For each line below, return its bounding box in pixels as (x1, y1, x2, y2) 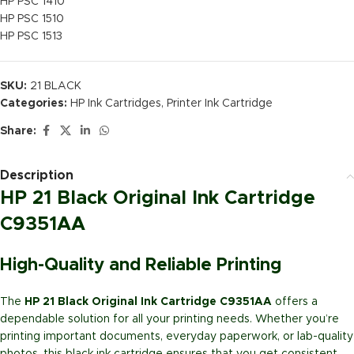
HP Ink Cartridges (70, 98, 161, 110)
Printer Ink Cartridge (167, 98, 273, 110)
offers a (272, 296, 318, 308)
